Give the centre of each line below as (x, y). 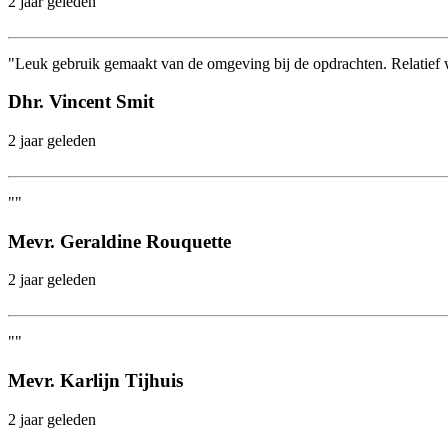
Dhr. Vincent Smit (81, 102)
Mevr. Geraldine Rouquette (119, 241)
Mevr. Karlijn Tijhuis (95, 381)
